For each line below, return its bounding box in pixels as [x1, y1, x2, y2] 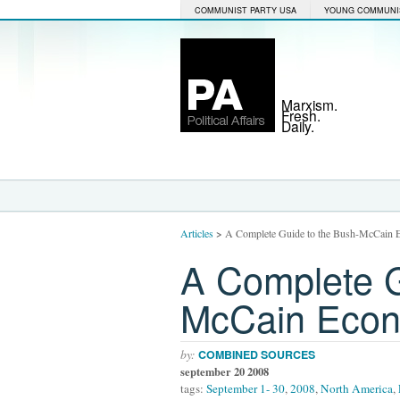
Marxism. [281, 95, 337, 114]
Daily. [281, 116, 314, 136]
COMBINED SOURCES [198, 346, 315, 362]
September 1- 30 [206, 380, 285, 396]
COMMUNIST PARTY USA [195, 4, 296, 16]
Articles [180, 226, 213, 240]
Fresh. [281, 105, 321, 125]
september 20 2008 [180, 363, 269, 379]
